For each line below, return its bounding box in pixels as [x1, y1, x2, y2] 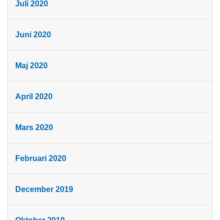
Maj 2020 [15, 61, 48, 70]
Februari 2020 [15, 154, 66, 163]
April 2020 [15, 92, 53, 101]
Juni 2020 [15, 30, 51, 39]
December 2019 [15, 185, 73, 194]
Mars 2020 [15, 123, 53, 132]
